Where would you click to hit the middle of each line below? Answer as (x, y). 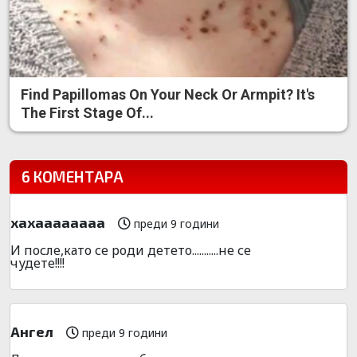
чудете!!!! (37, 263)
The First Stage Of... (87, 113)
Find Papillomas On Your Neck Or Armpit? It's (168, 95)
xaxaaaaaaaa (58, 223)
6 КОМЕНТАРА (73, 177)
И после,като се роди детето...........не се (131, 251)
